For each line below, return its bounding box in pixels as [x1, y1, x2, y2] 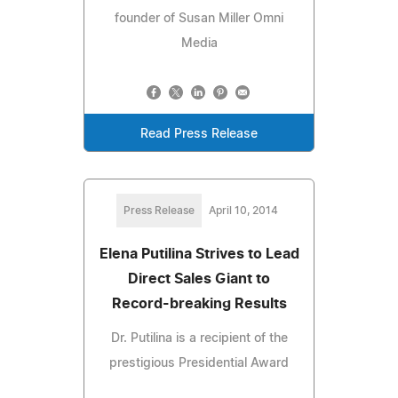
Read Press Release [140, 127, 258, 140]
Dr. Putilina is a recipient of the [110, 331, 288, 345]
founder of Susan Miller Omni [115, 12, 283, 25]
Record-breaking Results [111, 296, 287, 311]
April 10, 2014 [209, 204, 278, 216]
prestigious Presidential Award [109, 356, 289, 370]
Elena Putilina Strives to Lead [99, 246, 299, 261]
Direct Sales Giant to [128, 271, 270, 286]
